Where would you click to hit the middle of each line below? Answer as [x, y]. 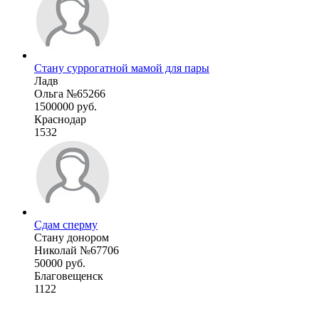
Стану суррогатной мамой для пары [122, 68]
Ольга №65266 [70, 93]
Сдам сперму [66, 224]
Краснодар [60, 119]
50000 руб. [60, 263]
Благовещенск [69, 276]
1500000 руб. [66, 106]
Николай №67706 [77, 250]
